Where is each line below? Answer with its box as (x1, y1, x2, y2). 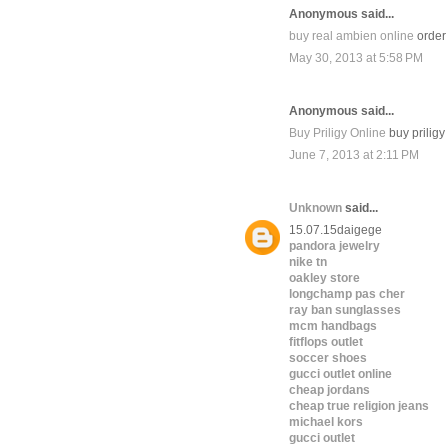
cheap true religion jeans (289, 399, 429, 414)
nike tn (289, 255, 327, 270)
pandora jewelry (289, 239, 380, 254)
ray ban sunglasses (289, 303, 401, 318)
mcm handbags (289, 319, 377, 334)
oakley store (289, 271, 360, 286)
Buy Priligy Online (289, 126, 386, 141)
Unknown (289, 201, 342, 216)
